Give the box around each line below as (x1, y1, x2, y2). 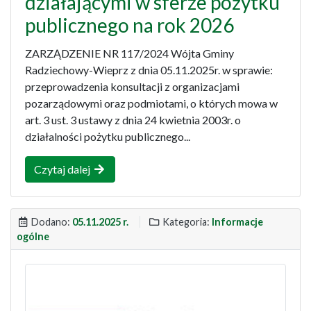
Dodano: (29, 216, 72, 228)
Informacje (212, 216, 263, 228)
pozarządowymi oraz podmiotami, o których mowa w (25, 96, 278, 110)
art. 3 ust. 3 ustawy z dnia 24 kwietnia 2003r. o (25, 113, 241, 127)
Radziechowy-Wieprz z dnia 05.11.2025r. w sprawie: (25, 63, 273, 77)
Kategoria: (160, 216, 212, 228)
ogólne (17, 230, 49, 243)
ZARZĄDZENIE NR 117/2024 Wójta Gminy (25, 47, 234, 60)
